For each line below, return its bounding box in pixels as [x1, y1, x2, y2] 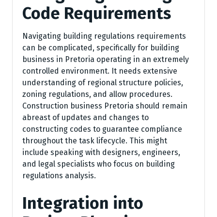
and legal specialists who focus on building [22, 159, 175, 169]
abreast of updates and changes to [22, 113, 149, 123]
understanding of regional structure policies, [22, 78, 183, 88]
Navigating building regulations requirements [22, 31, 186, 41]
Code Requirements [22, 3, 171, 24]
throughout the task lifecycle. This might [22, 136, 167, 146]
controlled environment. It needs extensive [22, 66, 177, 76]
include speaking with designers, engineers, [22, 148, 180, 157]
